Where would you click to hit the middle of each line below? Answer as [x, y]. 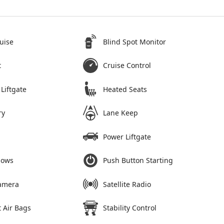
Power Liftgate [127, 136]
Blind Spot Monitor [135, 41]
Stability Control [130, 208]
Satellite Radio [127, 184]
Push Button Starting [138, 160]
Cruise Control [127, 65]
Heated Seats [125, 89]
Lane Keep [121, 113]
